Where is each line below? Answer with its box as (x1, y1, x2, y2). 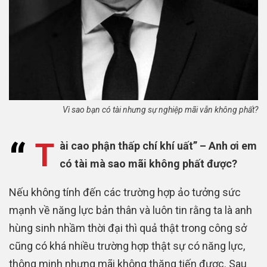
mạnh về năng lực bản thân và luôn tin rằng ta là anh (9, 203, 252, 216)
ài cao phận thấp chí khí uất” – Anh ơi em (60, 139, 257, 152)
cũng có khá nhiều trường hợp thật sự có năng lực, (9, 239, 245, 252)
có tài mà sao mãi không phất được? (60, 157, 238, 170)
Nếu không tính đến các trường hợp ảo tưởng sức (9, 185, 241, 198)
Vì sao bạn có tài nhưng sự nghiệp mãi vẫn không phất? (63, 104, 258, 114)
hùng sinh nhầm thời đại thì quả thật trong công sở (9, 221, 247, 234)
